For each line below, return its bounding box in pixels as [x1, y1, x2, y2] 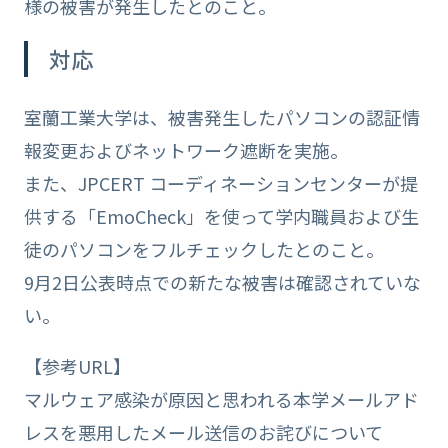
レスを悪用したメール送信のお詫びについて [23, 418, 383, 445]
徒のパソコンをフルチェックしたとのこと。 [23, 235, 384, 262]
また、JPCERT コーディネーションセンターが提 [23, 169, 418, 196]
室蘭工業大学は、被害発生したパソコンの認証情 [23, 103, 420, 130]
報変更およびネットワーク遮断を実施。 [23, 136, 348, 163]
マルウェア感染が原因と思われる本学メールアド [23, 385, 419, 412]
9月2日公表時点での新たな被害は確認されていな [23, 268, 421, 295]
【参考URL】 [23, 352, 131, 379]
